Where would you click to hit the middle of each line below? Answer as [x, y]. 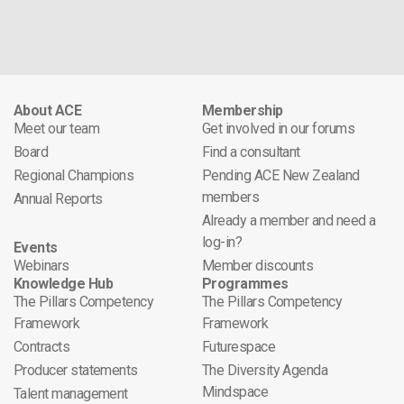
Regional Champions [74, 175]
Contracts [42, 346]
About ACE [48, 110]
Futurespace [239, 346]
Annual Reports [58, 198]
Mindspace [235, 391]
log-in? [222, 242]
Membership [243, 110]
